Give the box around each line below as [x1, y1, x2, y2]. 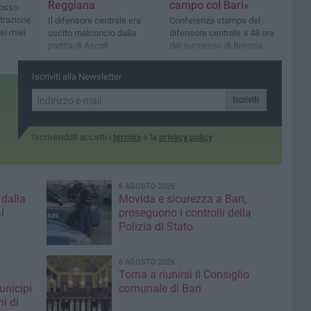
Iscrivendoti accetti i [31, 132, 113, 142]
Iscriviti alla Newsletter [31, 72, 121, 82]
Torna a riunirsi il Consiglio [118, 268, 249, 281]
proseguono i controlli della [118, 206, 251, 219]
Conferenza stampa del [169, 15, 261, 26]
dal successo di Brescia [169, 40, 264, 51]
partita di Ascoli [48, 40, 108, 51]
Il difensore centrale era [48, 15, 141, 26]
